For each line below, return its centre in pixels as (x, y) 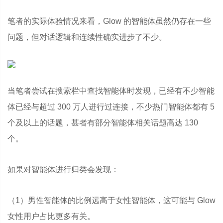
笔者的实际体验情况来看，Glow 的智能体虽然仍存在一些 (109, 21)
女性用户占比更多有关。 (51, 216)
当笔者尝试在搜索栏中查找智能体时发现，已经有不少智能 (111, 91)
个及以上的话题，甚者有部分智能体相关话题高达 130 (103, 123)
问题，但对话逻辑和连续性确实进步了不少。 (87, 37)
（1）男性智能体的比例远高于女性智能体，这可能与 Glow (111, 200)
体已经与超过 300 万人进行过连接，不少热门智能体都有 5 (111, 107)
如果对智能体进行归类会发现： (63, 169)
